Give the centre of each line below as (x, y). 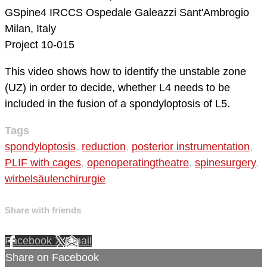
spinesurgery (225, 163)
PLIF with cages (43, 163)
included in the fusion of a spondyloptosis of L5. (117, 104)
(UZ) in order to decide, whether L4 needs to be (117, 88)
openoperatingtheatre (138, 163)
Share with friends (43, 210)
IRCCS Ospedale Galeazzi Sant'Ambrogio (149, 13)
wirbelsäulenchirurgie (55, 179)
